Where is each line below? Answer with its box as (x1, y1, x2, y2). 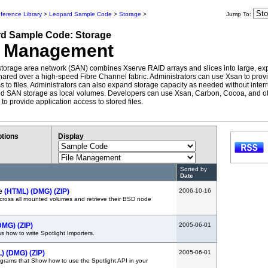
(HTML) (4, 187, 29, 196)
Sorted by (180, 166, 207, 172)
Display (58, 132, 84, 141)
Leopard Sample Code (49, 11, 112, 17)
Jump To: (226, 11, 253, 17)
